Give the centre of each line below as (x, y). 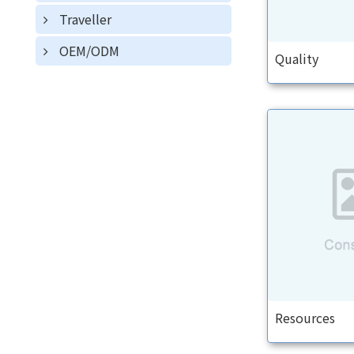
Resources (305, 318)
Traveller (85, 19)
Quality (296, 58)
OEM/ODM (89, 51)
